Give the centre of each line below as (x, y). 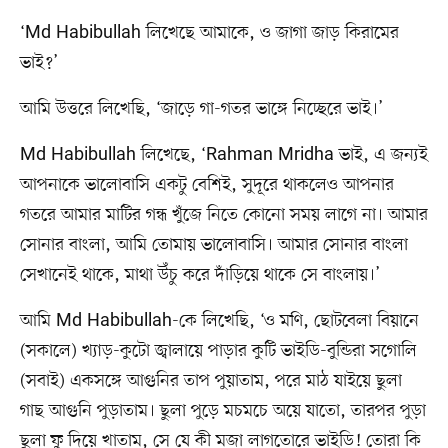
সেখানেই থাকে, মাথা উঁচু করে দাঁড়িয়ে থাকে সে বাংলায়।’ (199, 274)
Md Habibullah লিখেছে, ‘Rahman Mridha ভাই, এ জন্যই (223, 154)
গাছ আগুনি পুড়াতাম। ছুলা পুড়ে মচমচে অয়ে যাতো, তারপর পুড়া (222, 410)
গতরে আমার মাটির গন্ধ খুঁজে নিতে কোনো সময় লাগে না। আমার (223, 214)
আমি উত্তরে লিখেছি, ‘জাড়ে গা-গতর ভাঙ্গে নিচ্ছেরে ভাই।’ (201, 108)
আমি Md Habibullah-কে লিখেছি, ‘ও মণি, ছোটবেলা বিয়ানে (219, 320)
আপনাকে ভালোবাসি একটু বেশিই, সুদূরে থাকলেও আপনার (206, 184)
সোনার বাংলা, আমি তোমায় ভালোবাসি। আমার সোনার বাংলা (213, 244)
